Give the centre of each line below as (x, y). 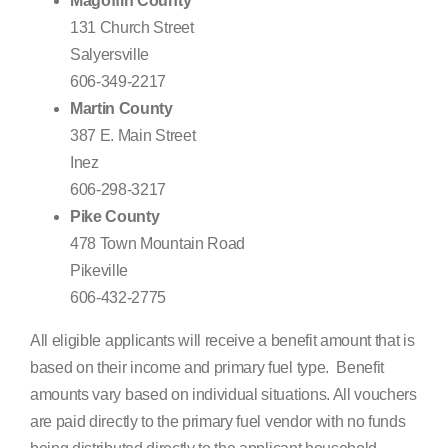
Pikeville (99, 271)
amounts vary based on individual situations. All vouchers (223, 395)
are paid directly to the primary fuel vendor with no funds (218, 422)
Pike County (115, 217)
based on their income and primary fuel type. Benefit (207, 368)
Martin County (121, 109)
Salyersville (110, 55)
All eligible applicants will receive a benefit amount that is (222, 341)
